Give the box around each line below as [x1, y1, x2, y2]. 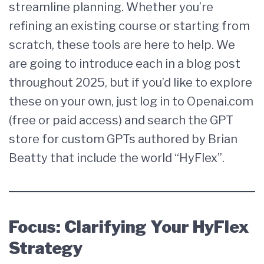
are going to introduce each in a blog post [9, 57, 240, 71]
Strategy [9, 238, 82, 258]
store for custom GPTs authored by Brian [9, 132, 237, 146]
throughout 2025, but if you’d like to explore [9, 75, 252, 90]
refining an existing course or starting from [9, 19, 250, 33]
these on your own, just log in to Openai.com [9, 94, 253, 108]
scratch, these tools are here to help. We [9, 38, 235, 52]
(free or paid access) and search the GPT [9, 113, 233, 127]
